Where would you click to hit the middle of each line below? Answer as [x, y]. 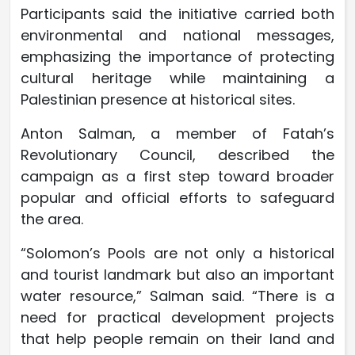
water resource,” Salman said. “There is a [177, 296]
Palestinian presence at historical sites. [158, 99]
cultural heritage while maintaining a [177, 78]
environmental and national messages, [177, 35]
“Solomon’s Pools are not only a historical [177, 253]
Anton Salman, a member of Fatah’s [177, 133]
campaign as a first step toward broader [177, 176]
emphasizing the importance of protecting [177, 56]
